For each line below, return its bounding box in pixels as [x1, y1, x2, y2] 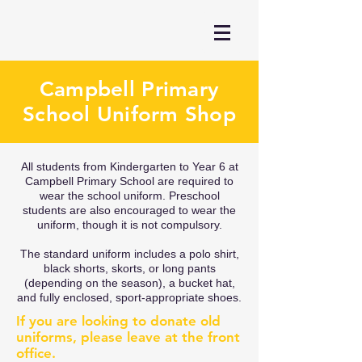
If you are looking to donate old [16, 313, 221, 329]
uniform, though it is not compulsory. [36, 218, 222, 231]
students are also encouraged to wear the [23, 204, 236, 217]
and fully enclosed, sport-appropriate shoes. [17, 291, 242, 304]
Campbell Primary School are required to [25, 175, 234, 187]
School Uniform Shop [23, 102, 236, 127]
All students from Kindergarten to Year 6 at [20, 160, 238, 173]
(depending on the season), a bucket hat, [23, 276, 235, 289]
